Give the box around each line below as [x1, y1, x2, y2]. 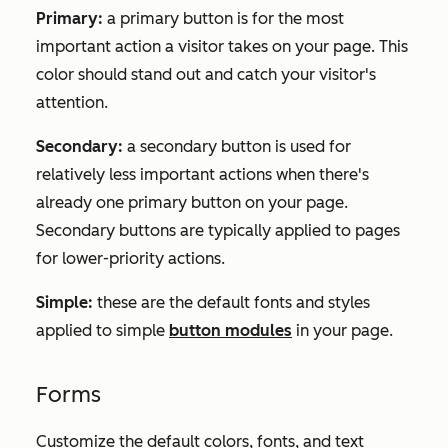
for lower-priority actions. [36, 248, 229, 268]
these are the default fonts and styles [93, 292, 370, 312]
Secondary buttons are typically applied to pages [36, 220, 400, 240]
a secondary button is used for [123, 136, 351, 156]
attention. [36, 92, 108, 112]
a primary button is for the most [103, 8, 344, 28]
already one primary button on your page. [36, 192, 348, 212]
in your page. [292, 320, 393, 340]
